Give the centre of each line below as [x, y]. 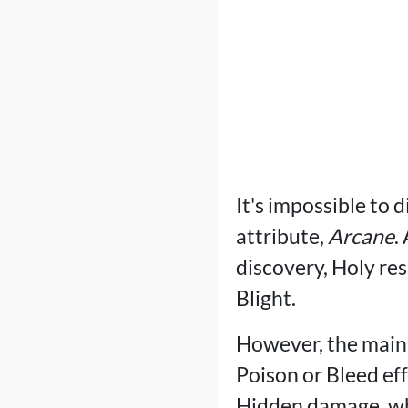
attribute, [281, 236]
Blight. [265, 298]
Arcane [361, 236]
